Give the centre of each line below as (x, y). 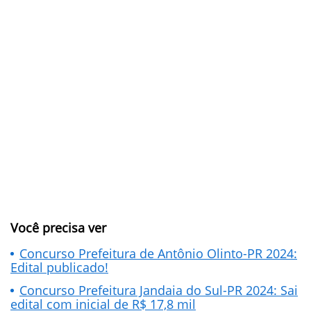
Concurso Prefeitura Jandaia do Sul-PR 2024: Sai (159, 290)
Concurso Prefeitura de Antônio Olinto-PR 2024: (158, 253)
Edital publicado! (59, 267)
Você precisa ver (58, 228)
